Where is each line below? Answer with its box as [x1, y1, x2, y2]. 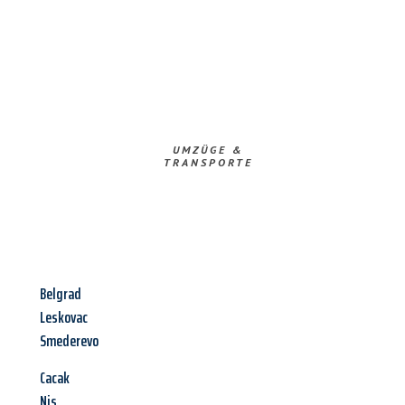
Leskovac [40, 305, 88, 331]
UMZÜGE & [172, 143, 244, 157]
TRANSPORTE [163, 155, 253, 170]
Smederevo [40, 328, 99, 354]
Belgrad [40, 281, 81, 307]
